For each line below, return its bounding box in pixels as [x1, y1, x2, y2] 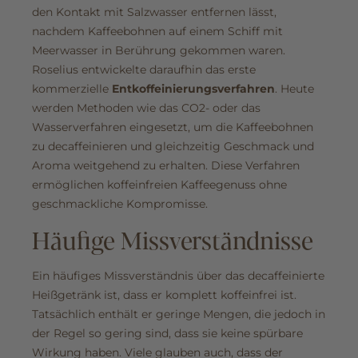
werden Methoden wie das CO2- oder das [32, 101, 261, 116]
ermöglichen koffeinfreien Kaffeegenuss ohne [32, 177, 287, 193]
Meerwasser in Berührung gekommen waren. [32, 43, 285, 58]
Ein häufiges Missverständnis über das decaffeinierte [32, 268, 324, 284]
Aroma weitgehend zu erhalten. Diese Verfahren [32, 158, 300, 173]
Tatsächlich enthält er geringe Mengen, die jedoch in [32, 307, 325, 322]
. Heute [275, 82, 314, 97]
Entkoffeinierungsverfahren [112, 82, 275, 97]
